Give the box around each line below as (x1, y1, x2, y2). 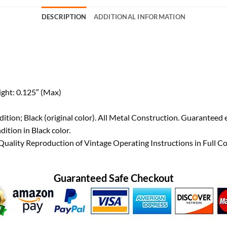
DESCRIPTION (41, 12, 87, 21)
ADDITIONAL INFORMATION (93, 12, 186, 21)
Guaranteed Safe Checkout (53, 171, 174, 184)
